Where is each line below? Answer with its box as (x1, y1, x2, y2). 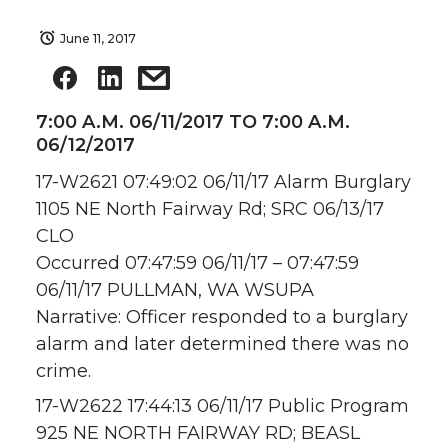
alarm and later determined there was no (36, 333, 409, 356)
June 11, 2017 (60, 31, 136, 46)
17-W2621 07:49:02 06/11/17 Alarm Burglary (36, 171, 411, 194)
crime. (36, 360, 91, 383)
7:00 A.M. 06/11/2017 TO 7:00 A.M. (36, 111, 350, 134)
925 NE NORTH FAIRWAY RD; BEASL (36, 422, 360, 445)
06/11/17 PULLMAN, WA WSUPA (36, 279, 314, 302)
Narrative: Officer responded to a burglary (36, 306, 408, 329)
